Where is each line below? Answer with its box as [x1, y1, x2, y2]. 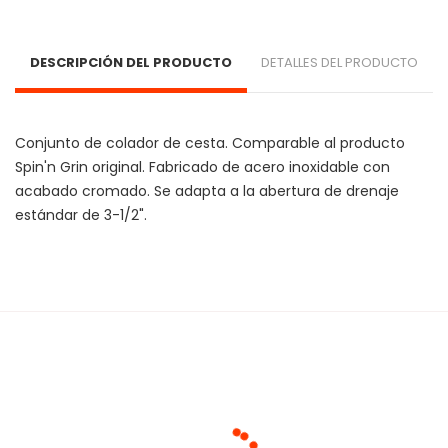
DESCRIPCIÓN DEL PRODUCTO [29, 53, 232, 72]
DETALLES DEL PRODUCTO [261, 53, 419, 72]
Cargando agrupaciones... [223, 383, 423, 406]
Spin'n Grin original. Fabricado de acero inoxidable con [15, 157, 394, 177]
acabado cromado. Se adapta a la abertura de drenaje [15, 181, 403, 201]
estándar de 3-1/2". [15, 205, 151, 225]
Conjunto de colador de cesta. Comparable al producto [15, 133, 409, 153]
